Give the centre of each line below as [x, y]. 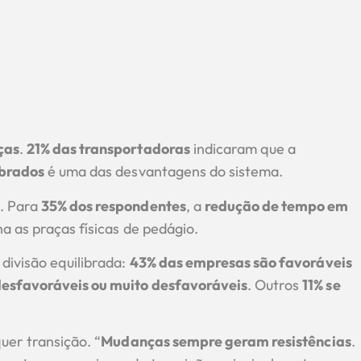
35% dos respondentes [114, 205]
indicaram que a [243, 149]
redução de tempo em [276, 205]
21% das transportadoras [108, 149]
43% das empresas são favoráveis [241, 262]
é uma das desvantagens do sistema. [164, 172]
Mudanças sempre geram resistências [226, 342]
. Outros [275, 285]
